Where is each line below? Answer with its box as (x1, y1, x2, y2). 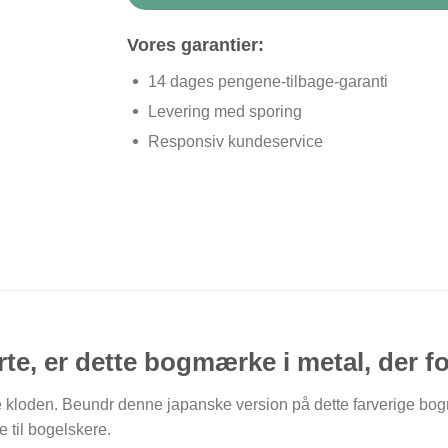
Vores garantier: (127, 34, 264, 55)
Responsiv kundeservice (147, 132, 323, 150)
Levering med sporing (147, 102, 302, 120)
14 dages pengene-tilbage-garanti (147, 72, 388, 90)
